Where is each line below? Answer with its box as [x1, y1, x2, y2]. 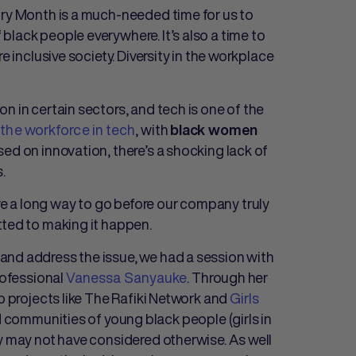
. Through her [187, 267, 269, 288]
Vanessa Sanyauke [65, 267, 188, 288]
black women [170, 122, 258, 137]
